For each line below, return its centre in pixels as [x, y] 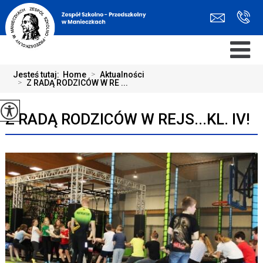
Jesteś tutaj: [38, 75]
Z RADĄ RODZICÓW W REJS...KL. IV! [127, 119]
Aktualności [122, 75]
